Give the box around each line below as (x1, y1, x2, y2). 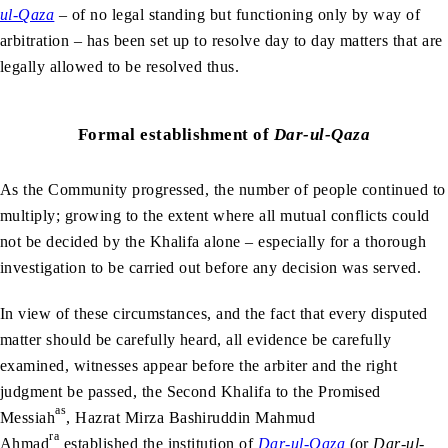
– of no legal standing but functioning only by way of (54, 6, 421, 24)
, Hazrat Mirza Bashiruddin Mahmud (66, 409, 316, 427)
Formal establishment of (77, 124, 274, 144)
